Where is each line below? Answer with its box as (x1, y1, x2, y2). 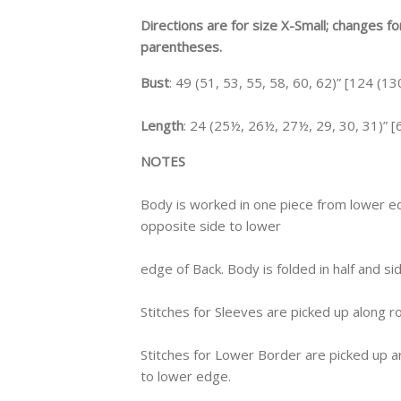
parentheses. (141, 37, 222, 55)
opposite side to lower (141, 216, 281, 235)
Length (141, 115, 183, 134)
